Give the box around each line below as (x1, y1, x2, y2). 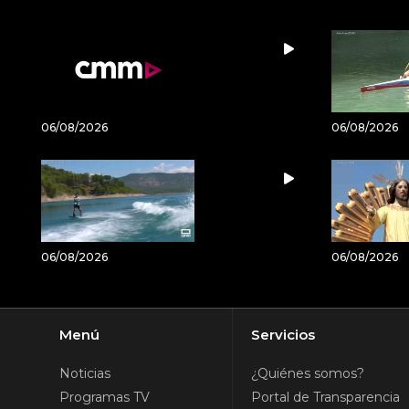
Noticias (59, 365, 110, 382)
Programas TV (59, 389, 150, 405)
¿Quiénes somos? (251, 365, 364, 382)
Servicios (251, 326, 315, 343)
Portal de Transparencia (251, 389, 400, 405)
